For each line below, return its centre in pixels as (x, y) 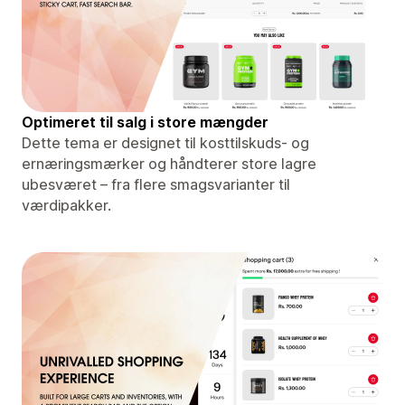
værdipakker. (66, 205)
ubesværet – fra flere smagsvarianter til (156, 184)
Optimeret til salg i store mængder (145, 122)
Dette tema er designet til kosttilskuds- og (165, 142)
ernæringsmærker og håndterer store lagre (169, 163)
